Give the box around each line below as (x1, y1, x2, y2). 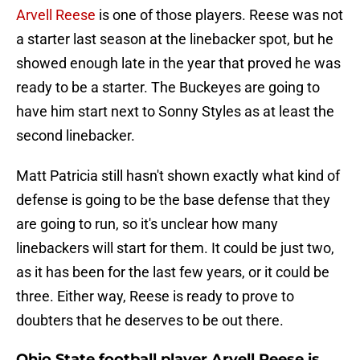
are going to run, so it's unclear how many (16, 215, 278, 233)
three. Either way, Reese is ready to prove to (16, 288, 294, 305)
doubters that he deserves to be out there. (16, 312, 284, 329)
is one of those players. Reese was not (96, 6, 343, 24)
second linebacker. (16, 127, 135, 145)
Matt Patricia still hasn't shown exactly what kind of (16, 167, 340, 185)
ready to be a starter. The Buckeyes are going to (16, 79, 320, 96)
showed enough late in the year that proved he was (16, 55, 341, 72)
